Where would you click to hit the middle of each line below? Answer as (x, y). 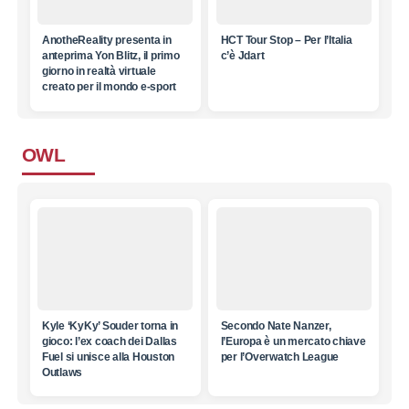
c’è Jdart (242, 56)
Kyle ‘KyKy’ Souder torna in (110, 325)
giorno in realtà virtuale (99, 72)
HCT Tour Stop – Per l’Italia (286, 41)
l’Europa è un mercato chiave (293, 341)
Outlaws (62, 372)
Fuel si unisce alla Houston (108, 357)
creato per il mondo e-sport (109, 87)
